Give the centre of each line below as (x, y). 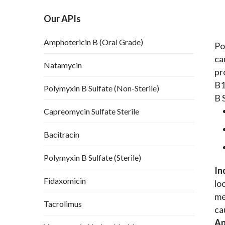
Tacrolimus (63, 204)
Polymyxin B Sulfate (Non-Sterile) (101, 88)
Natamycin (63, 65)
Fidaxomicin (65, 181)
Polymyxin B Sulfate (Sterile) (92, 158)
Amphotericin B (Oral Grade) (93, 42)
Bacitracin (62, 135)
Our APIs (62, 19)
